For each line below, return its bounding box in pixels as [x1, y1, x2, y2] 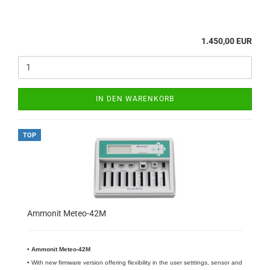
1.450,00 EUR [201, 36, 252, 46]
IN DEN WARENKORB [96, 95, 174, 103]
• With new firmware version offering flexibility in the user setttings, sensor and [27, 259, 242, 266]
